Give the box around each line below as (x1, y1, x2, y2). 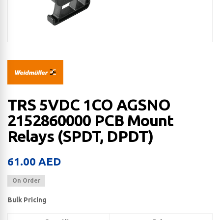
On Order (12, 177, 40, 184)
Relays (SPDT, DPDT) (7, 127, 153, 145)
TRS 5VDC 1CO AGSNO (7, 96, 170, 114)
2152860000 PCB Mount (7, 111, 173, 130)
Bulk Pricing (7, 196, 47, 204)
